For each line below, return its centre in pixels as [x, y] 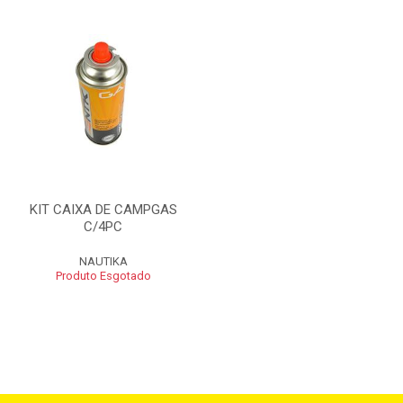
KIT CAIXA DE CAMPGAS [103, 210]
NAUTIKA [103, 261]
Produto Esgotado [103, 276]
